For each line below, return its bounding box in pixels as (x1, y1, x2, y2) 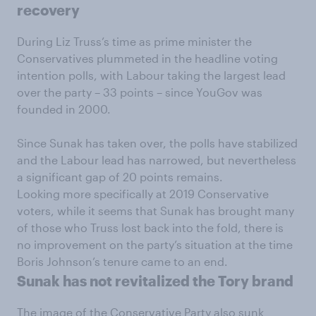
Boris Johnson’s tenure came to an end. (17, 255, 228, 269)
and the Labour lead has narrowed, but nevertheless (17, 153, 296, 167)
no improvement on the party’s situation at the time (17, 238, 293, 252)
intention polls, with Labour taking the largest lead (17, 68, 286, 83)
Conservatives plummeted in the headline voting (17, 51, 278, 66)
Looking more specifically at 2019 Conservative (17, 187, 269, 201)
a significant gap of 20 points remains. (17, 170, 223, 184)
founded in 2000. (17, 102, 111, 116)
